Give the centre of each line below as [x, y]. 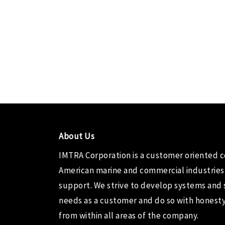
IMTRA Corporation [96, 155]
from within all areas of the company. [130, 215]
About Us [77, 136]
